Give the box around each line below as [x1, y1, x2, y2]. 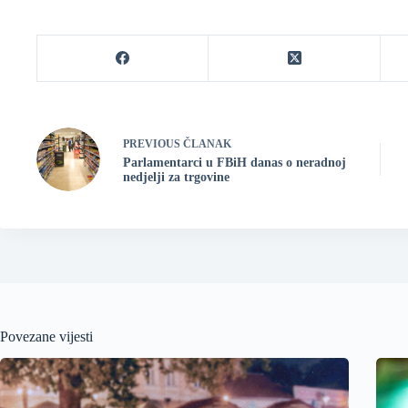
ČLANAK [183, 137, 231, 150]
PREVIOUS [123, 137, 183, 150]
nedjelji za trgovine [123, 169, 229, 184]
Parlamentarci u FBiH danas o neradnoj [123, 155, 346, 169]
